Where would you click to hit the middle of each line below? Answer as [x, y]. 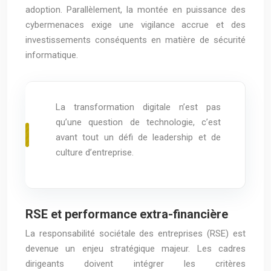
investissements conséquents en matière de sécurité [135, 40]
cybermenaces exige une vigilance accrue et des [135, 25]
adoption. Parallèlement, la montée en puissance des [135, 10]
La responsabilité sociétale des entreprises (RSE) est [135, 233]
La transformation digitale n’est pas [138, 107]
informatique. [52, 55]
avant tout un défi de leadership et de [138, 137]
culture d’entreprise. [95, 152]
